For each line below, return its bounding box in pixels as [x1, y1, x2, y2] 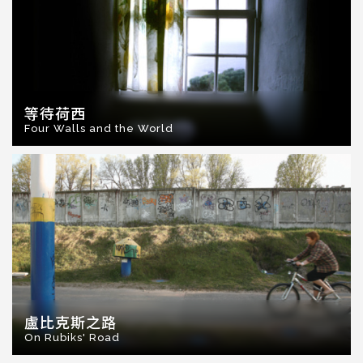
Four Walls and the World [24, 122, 173, 135]
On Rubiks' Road [24, 331, 120, 344]
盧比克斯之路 [24, 311, 117, 332]
